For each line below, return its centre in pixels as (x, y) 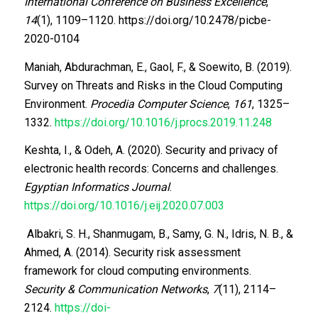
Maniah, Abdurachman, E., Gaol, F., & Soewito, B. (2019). (158, 67)
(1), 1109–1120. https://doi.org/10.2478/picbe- (154, 21)
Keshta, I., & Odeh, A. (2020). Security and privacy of (151, 150)
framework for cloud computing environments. (137, 270)
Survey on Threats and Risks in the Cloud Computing (153, 85)
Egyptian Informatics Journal (97, 187)
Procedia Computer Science (159, 104)
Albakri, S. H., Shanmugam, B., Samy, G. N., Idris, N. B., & (158, 234)
